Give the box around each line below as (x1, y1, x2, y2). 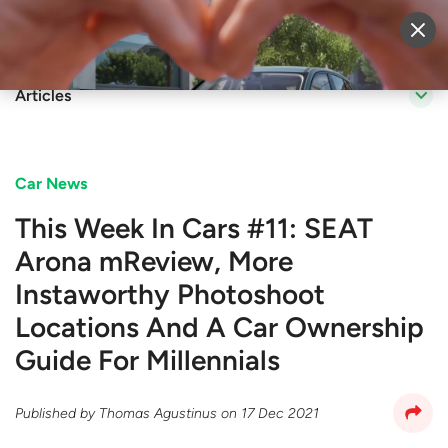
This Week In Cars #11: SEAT (15, 211, 373, 245)
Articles (15, 86, 71, 105)
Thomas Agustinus (99, 404, 217, 422)
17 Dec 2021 (241, 404, 319, 422)
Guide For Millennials (15, 343, 280, 377)
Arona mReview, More (15, 244, 293, 278)
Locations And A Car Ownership (15, 310, 424, 344)
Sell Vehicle (205, 23, 290, 43)
